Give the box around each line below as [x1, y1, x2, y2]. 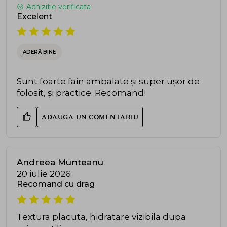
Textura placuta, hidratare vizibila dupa [17, 212, 186, 222]
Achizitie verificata [26, 2, 91, 12]
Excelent [17, 12, 52, 22]
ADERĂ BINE [23, 49, 56, 56]
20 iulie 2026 [17, 169, 71, 179]
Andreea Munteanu [17, 157, 103, 168]
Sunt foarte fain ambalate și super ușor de [17, 76, 200, 87]
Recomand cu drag [17, 179, 95, 190]
